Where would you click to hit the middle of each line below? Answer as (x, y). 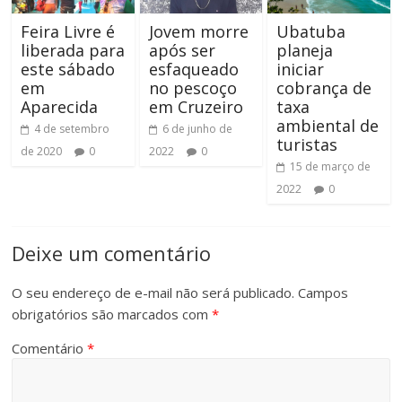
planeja (304, 51)
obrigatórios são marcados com (112, 315)
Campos (323, 293)
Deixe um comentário (112, 253)
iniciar (300, 70)
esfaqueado (193, 70)
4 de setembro (72, 129)
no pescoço (192, 88)
